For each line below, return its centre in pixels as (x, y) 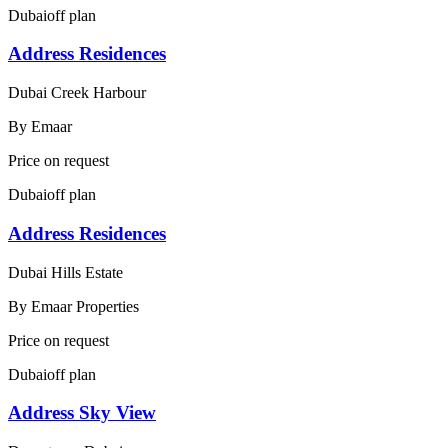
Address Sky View (82, 413)
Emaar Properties (85, 306)
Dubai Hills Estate (65, 272)
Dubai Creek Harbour (77, 93)
